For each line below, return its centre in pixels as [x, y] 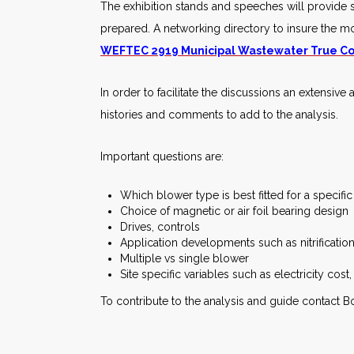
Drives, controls [160, 227]
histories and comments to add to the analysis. [219, 115]
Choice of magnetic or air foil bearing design [234, 211]
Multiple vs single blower [185, 258]
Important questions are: [162, 156]
